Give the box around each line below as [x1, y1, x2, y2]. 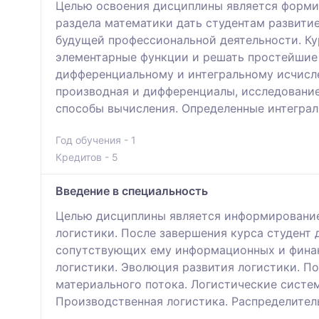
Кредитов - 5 [56, 150, 118, 163]
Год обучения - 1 [56, 133, 136, 146]
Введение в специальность [56, 183, 208, 198]
